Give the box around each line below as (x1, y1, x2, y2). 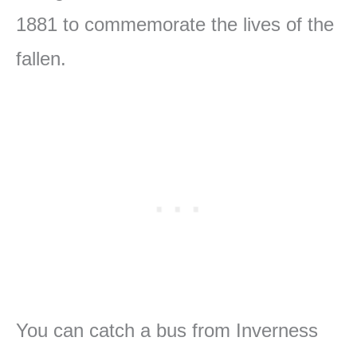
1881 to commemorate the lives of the (16, 14, 334, 35)
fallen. (16, 48, 66, 69)
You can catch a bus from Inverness (16, 320, 318, 342)
